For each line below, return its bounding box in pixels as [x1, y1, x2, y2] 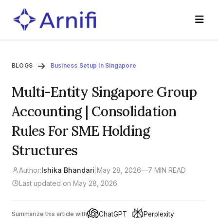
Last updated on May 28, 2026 [19, 179, 117, 187]
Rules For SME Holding [12, 122, 150, 140]
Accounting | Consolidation [12, 103, 177, 120]
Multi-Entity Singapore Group [12, 83, 197, 101]
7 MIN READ [148, 166, 186, 174]
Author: [19, 166, 41, 174]
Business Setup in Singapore [50, 62, 137, 69]
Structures [12, 142, 78, 159]
